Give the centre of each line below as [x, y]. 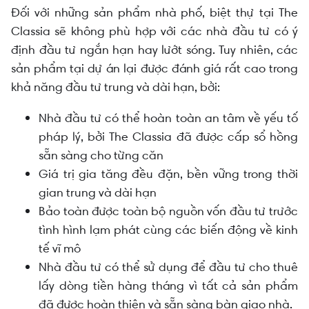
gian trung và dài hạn [98, 192]
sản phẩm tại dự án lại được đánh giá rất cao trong [154, 68]
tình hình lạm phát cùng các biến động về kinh [168, 229]
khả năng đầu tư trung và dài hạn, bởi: [116, 87]
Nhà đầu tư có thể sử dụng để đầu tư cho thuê [168, 267]
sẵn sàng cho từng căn [101, 155]
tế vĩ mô [60, 248]
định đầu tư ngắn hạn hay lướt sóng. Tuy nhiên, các [154, 49]
